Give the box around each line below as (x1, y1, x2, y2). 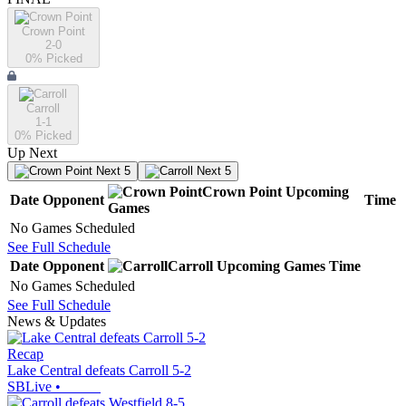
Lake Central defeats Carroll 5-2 (7, 362, 191, 379)
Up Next (7, 145, 57, 161)
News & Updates (7, 314, 106, 330)
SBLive (7, 379, 52, 395)
